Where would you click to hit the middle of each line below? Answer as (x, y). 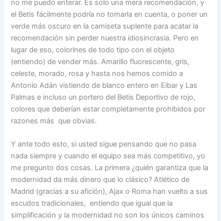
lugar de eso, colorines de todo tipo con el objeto (93, 50)
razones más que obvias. (54, 121)
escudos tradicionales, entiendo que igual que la (92, 203)
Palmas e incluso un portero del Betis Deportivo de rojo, (103, 97)
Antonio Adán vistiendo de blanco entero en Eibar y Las (104, 85)
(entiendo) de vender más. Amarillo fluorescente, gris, (100, 61)
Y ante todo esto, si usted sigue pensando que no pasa (104, 144)
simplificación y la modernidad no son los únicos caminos (108, 215)
